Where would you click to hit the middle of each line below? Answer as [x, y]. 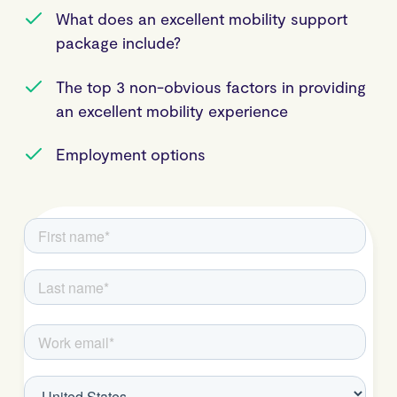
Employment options [131, 154]
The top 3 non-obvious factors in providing [211, 86]
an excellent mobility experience [172, 110]
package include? [118, 43]
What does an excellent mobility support [202, 19]
